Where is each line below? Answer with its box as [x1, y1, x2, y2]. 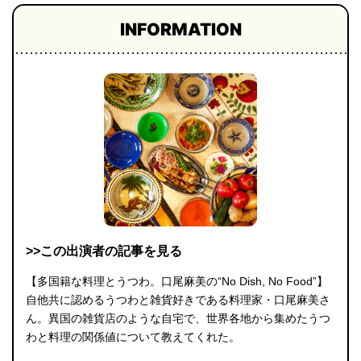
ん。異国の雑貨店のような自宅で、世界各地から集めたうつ [26, 312, 330, 326]
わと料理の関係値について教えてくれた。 [26, 330, 240, 344]
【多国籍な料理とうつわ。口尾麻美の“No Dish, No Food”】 [26, 275, 328, 288]
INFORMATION [119, 19, 242, 40]
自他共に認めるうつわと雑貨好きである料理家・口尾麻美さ [26, 293, 330, 307]
